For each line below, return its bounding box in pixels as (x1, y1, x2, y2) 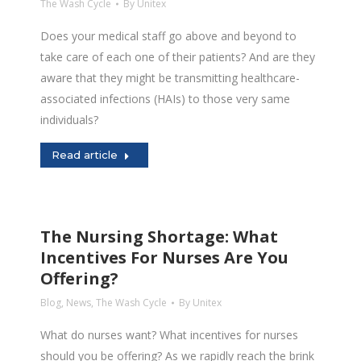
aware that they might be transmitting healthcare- (40, 70, 300, 85)
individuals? (40, 112, 98, 127)
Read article (52, 148, 118, 161)
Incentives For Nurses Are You (40, 247, 288, 268)
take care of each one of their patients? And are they (40, 49, 315, 64)
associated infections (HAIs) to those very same (40, 91, 290, 106)
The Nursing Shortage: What (40, 226, 278, 247)
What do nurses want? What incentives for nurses (40, 327, 298, 342)
